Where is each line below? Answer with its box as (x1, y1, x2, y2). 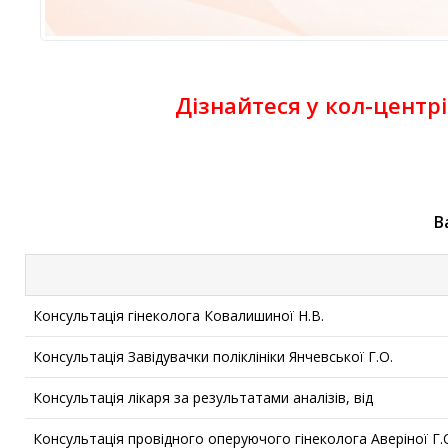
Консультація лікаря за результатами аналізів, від (33, 388, 373, 408)
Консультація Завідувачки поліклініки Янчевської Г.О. (33, 347, 393, 367)
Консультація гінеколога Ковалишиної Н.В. (33, 306, 324, 326)
